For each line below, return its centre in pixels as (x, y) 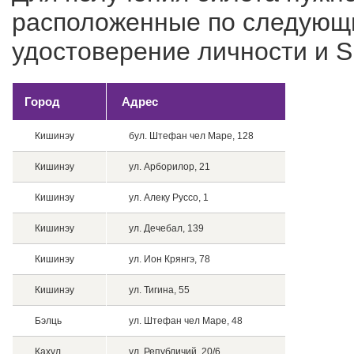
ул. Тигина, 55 (158, 290)
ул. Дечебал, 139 (165, 228)
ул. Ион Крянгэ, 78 (168, 259)
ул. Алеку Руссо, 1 (167, 198)
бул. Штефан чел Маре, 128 (190, 136)
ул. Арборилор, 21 (168, 167)
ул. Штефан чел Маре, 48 (184, 321)
